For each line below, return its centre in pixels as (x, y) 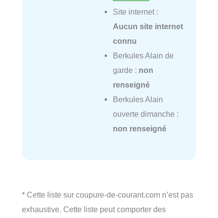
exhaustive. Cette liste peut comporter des (94, 209)
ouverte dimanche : (145, 114)
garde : (126, 70)
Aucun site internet (148, 27)
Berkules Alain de (143, 56)
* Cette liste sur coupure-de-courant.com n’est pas (108, 195)
